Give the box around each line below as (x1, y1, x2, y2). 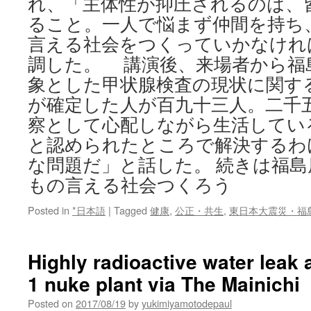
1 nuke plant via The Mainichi (28, 269, 300, 298)
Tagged (114, 203, 147, 217)
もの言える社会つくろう (28, 173, 232, 196)
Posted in (28, 203, 69, 217)
